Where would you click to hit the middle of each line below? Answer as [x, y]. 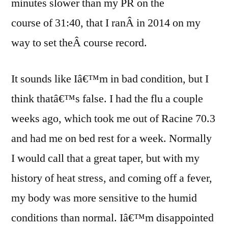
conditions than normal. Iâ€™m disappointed [112, 218]
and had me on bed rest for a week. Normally [111, 138]
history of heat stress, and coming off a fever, [112, 178]
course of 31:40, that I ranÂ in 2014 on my [106, 23]
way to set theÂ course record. [79, 43]
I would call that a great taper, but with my [105, 158]
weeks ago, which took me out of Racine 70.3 [113, 119]
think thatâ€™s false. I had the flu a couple [107, 99]
